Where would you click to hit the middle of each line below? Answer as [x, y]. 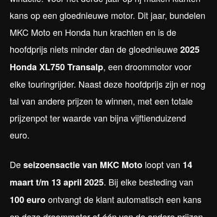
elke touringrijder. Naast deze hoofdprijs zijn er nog [108, 84]
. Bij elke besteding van [148, 182]
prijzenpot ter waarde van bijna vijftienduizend [98, 118]
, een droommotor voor [147, 67]
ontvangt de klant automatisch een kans [124, 199]
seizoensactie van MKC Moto [83, 165]
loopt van [163, 164]
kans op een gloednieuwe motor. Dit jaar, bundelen [108, 15]
